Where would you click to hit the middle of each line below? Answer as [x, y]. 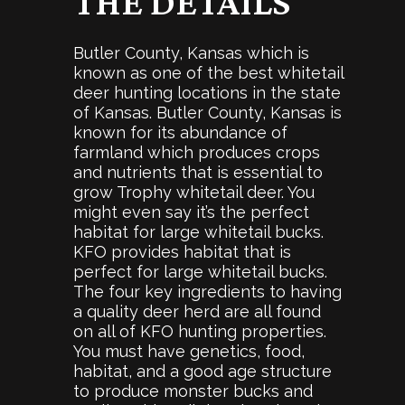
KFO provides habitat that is [182, 251]
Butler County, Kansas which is [191, 52]
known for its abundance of [180, 132]
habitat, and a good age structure [202, 371]
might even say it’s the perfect [191, 212]
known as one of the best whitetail [208, 72]
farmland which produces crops [196, 152]
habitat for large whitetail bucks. [198, 231]
